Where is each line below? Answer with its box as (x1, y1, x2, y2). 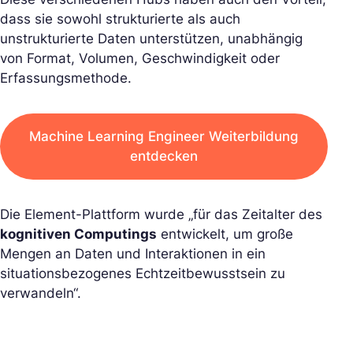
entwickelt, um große (157, 225, 293, 242)
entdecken (130, 147, 198, 164)
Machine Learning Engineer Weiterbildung (29, 128, 299, 144)
